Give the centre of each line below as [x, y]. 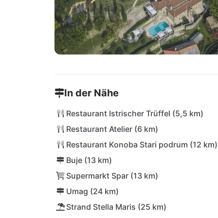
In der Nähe [91, 93]
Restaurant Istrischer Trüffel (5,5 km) [135, 113]
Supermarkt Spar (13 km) [112, 176]
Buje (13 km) [89, 160]
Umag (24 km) [92, 191]
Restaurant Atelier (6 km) [112, 129]
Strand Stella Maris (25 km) [116, 207]
